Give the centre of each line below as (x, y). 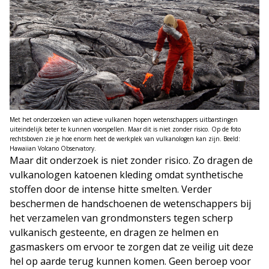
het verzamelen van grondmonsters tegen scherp (121, 218)
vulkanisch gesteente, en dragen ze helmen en (114, 232)
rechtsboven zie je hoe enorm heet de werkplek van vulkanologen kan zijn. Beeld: (125, 138)
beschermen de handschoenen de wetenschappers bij (130, 203)
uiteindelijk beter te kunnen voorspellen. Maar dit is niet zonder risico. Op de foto (125, 129)
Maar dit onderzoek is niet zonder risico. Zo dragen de (131, 160)
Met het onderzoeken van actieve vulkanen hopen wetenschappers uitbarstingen (124, 119)
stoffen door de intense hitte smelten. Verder (111, 189)
